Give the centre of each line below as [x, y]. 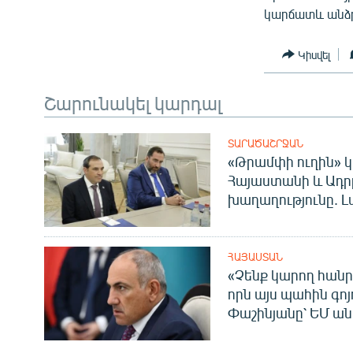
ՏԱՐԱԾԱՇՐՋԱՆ [265, 144]
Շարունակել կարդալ [133, 103]
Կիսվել [314, 54]
